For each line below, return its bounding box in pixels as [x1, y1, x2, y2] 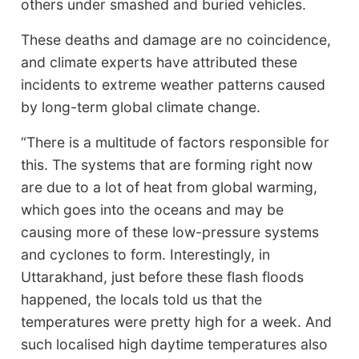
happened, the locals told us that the [21, 290, 263, 308]
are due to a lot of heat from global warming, [21, 178, 318, 196]
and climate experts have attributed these [21, 53, 298, 71]
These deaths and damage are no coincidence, [21, 30, 332, 48]
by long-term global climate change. [21, 98, 261, 115]
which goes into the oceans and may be [21, 200, 284, 218]
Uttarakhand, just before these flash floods [21, 268, 305, 285]
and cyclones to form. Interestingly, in [21, 245, 271, 263]
